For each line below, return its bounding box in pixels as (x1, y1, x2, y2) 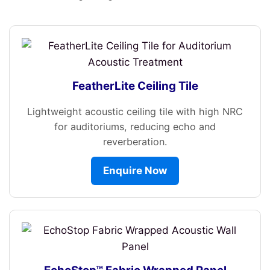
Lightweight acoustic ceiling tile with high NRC (27, 105, 243, 118)
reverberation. (103, 136, 167, 148)
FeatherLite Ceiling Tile (72, 78, 198, 93)
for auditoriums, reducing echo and (54, 121, 216, 133)
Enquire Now (103, 165, 167, 177)
